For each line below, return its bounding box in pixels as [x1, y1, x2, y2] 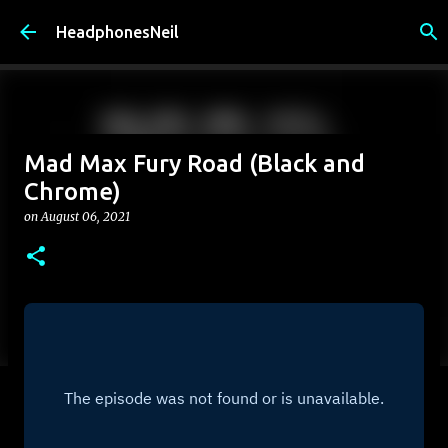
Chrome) [24, 178, 121, 205]
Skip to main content [153, 16, 304, 34]
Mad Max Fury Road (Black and [24, 150, 365, 177]
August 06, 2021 [41, 209, 130, 224]
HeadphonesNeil [56, 23, 179, 41]
